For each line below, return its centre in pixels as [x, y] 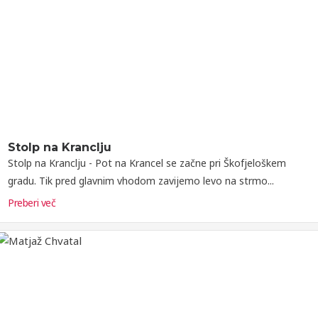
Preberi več [32, 203]
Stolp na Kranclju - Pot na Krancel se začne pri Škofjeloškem [147, 163]
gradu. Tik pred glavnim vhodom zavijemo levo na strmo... [141, 181]
